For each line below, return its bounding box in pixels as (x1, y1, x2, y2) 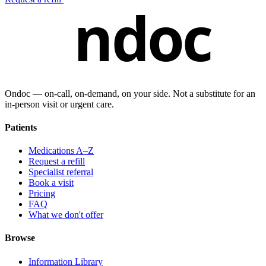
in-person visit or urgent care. (5, 99, 114, 109)
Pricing (28, 188, 55, 199)
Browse (5, 233, 35, 243)
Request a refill (28, 156, 85, 167)
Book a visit (28, 178, 74, 188)
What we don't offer (28, 210, 103, 220)
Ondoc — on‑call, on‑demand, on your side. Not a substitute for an (5, 88, 255, 99)
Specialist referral (28, 167, 93, 178)
